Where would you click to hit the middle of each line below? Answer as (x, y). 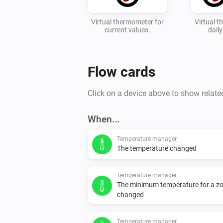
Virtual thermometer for (127, 22)
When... (104, 119)
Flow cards (121, 72)
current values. (127, 30)
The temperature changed (157, 148)
